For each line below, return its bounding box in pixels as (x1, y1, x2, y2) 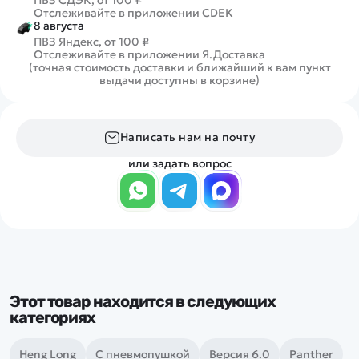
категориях (10, 307, 96, 327)
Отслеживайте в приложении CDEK (34, 5, 233, 20)
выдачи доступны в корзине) (99, 72, 260, 87)
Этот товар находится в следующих (10, 291, 276, 311)
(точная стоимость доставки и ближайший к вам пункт (28, 59, 331, 75)
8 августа (34, 18, 84, 33)
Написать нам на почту (119, 130, 256, 145)
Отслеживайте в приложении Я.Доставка (34, 46, 265, 62)
